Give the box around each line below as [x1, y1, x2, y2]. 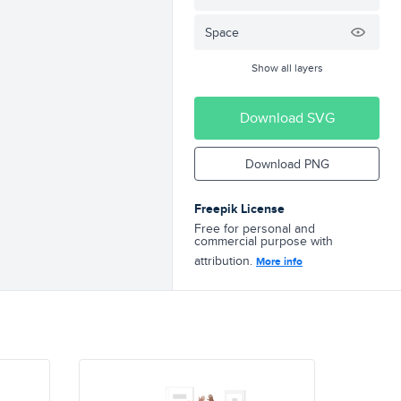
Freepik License [194, 200, 285, 218]
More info [256, 253, 303, 269]
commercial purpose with [194, 232, 333, 250]
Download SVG [239, 107, 335, 128]
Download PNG [244, 155, 329, 173]
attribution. [194, 252, 256, 269]
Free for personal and [194, 219, 315, 237]
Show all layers [251, 60, 323, 75]
